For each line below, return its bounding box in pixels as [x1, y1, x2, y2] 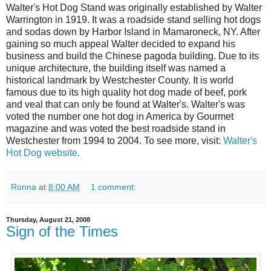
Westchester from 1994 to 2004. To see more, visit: [6, 135, 223, 146]
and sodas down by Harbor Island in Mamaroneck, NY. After [6, 26, 260, 37]
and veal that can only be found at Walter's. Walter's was [6, 99, 245, 109]
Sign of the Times [6, 223, 118, 240]
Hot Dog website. [6, 147, 80, 158]
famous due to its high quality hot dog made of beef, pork [6, 87, 247, 97]
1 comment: [91, 181, 137, 192]
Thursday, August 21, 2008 [6, 215, 90, 223]
